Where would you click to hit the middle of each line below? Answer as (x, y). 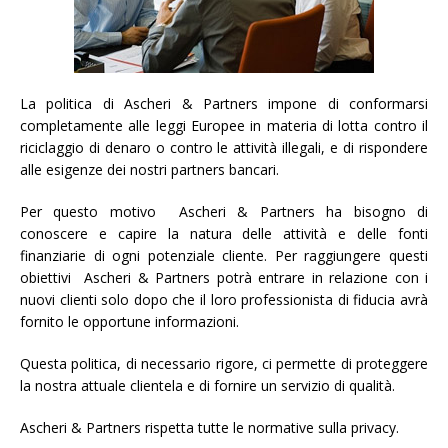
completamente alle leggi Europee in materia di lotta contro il (224, 125)
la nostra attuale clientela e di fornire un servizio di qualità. (207, 385)
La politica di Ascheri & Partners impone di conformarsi (224, 103)
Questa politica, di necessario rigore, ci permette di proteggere (224, 363)
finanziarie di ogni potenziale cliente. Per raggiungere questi (224, 255)
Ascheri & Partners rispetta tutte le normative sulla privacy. (209, 427)
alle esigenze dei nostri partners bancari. (149, 169)
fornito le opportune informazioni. (129, 321)
